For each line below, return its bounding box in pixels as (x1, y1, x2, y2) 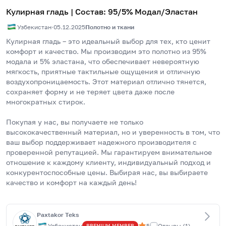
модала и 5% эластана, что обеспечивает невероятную (6, 57, 199, 66)
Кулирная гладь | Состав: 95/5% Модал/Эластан (6, 7, 198, 17)
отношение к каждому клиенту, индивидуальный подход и (6, 158, 211, 166)
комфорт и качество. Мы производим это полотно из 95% (6, 47, 206, 55)
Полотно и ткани (85, 23, 134, 31)
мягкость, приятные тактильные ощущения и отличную (6, 67, 200, 76)
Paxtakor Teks (37, 211, 79, 218)
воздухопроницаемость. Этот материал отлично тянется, (6, 77, 206, 86)
